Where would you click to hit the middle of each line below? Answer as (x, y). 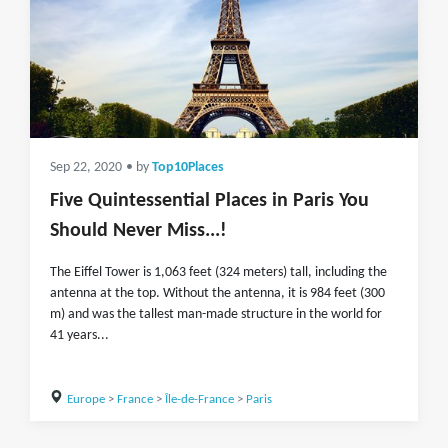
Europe (85, 399)
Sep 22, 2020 (86, 167)
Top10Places (188, 167)
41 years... (79, 335)
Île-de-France (199, 399)
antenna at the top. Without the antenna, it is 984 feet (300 (217, 293)
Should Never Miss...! (138, 231)
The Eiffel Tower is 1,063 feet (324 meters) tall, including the (218, 272)
